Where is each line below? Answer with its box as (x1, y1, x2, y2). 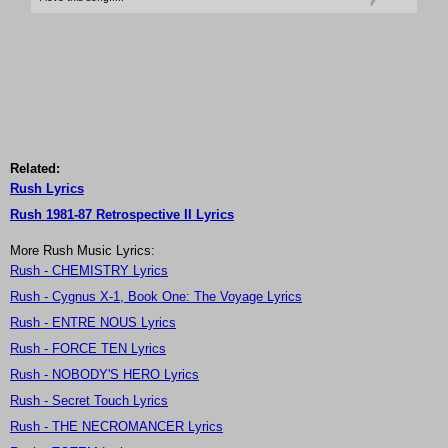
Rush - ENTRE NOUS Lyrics (10, 315, 176, 331)
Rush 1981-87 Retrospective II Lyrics (10, 207, 234, 223)
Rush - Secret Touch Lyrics (10, 393, 168, 409)
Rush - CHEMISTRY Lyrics (10, 263, 168, 279)
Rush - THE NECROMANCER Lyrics (10, 419, 223, 435)
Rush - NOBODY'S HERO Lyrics (10, 367, 199, 383)
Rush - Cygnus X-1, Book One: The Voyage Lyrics (10, 289, 302, 305)
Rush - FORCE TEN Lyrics (10, 341, 166, 357)
